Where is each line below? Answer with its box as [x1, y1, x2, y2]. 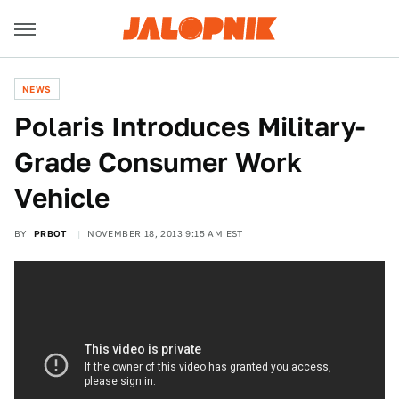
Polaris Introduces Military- [14, 110, 365, 142]
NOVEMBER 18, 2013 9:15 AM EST [87, 228, 243, 239]
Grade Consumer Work [14, 146, 302, 178]
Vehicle [14, 182, 110, 214]
